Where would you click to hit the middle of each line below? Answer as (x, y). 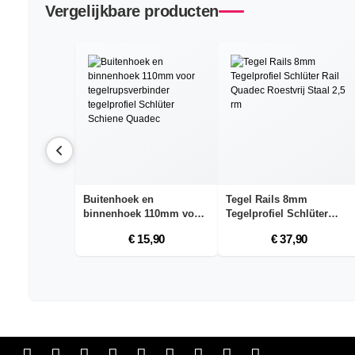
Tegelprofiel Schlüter (277, 214)
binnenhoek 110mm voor (144, 214)
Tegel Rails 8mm (267, 200)
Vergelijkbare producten (132, 11)
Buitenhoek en (118, 200)
